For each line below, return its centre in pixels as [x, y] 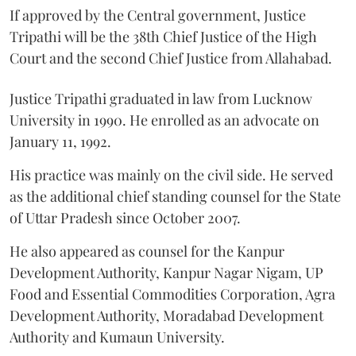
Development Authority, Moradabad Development [166, 315]
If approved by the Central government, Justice [158, 15]
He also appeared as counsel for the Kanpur [147, 251]
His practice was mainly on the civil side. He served [171, 174]
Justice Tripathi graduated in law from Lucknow [161, 98]
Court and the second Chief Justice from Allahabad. [171, 58]
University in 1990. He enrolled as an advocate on [164, 120]
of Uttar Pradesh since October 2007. [125, 217]
